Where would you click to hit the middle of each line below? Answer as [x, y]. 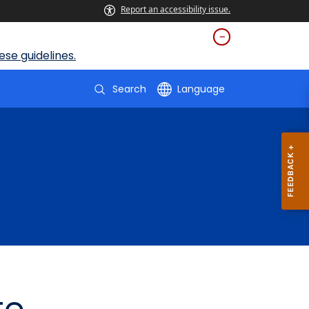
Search [129, 89]
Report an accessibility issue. [176, 9]
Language [201, 89]
